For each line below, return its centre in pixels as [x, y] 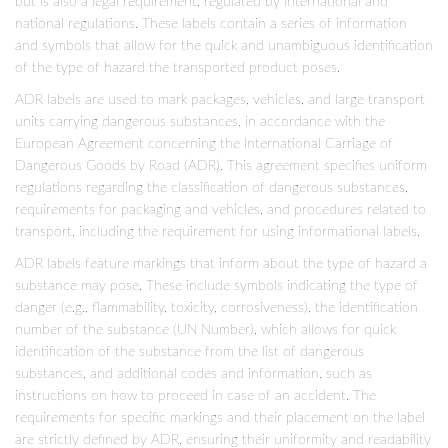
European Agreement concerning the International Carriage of [204, 143]
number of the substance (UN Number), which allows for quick [205, 329]
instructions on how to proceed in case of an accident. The [195, 395]
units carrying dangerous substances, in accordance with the [200, 121]
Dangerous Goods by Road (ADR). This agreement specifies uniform [221, 165]
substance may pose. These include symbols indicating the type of [216, 285]
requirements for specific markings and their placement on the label [220, 417]
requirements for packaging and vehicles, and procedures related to [220, 209]
